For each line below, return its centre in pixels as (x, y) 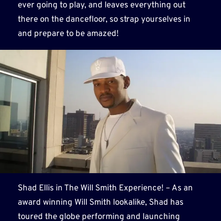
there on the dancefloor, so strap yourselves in (104, 19)
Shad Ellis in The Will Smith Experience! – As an (105, 188)
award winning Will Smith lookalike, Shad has (100, 203)
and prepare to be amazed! (68, 34)
